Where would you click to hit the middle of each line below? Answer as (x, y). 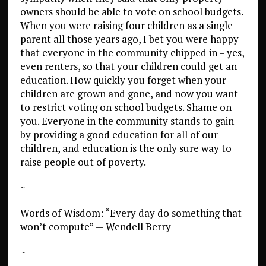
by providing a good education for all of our (119, 134)
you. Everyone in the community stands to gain (127, 121)
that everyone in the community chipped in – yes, (132, 53)
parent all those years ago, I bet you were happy (129, 39)
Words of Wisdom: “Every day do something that (131, 213)
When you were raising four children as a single (126, 25)
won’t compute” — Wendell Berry (95, 227)
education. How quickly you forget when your (123, 80)
